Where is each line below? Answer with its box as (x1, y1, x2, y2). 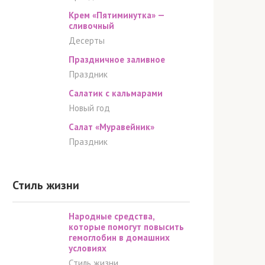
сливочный (69, 20, 114, 31)
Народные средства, (69, 211, 154, 222)
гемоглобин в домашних (69, 232, 170, 243)
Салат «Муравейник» (69, 121, 154, 132)
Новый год (69, 102, 110, 114)
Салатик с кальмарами (69, 88, 163, 99)
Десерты (69, 34, 105, 46)
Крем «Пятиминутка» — (69, 9, 164, 21)
